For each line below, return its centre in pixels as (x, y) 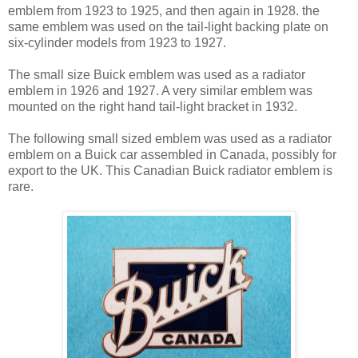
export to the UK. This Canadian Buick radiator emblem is (170, 170)
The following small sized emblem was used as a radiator (170, 138)
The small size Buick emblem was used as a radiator (157, 74)
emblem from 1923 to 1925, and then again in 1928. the (164, 10)
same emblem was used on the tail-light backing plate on (168, 26)
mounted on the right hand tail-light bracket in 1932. (153, 106)
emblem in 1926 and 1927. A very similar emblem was (160, 90)
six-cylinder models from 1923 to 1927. (117, 42)
